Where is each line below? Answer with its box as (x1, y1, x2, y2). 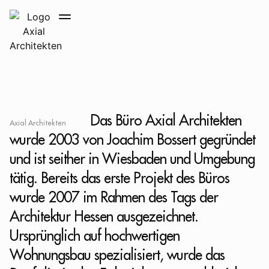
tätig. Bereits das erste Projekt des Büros (10, 169, 229, 187)
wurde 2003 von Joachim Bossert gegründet (10, 130, 255, 148)
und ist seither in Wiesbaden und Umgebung (10, 150, 255, 168)
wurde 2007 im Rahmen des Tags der (10, 188, 218, 206)
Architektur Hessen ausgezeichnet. (10, 207, 198, 225)
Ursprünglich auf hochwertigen (10, 226, 180, 244)
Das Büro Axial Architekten (90, 111, 241, 129)
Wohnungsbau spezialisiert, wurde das (10, 246, 225, 264)
